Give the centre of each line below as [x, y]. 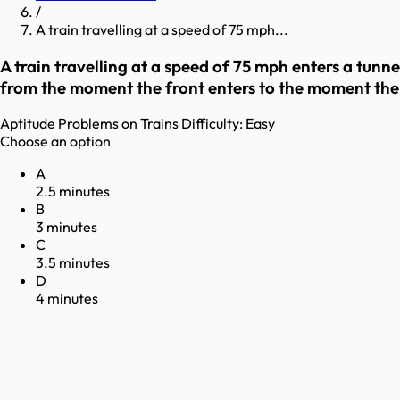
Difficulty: [212, 124]
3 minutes [67, 227]
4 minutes [67, 299]
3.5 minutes [73, 263]
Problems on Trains [118, 124]
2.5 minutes [73, 192]
